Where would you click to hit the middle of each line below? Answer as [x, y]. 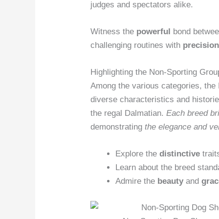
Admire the [137, 181]
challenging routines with [137, 45]
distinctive [180, 154]
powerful [154, 31]
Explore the [138, 154]
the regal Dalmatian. [129, 113]
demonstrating [118, 127]
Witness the [114, 31]
